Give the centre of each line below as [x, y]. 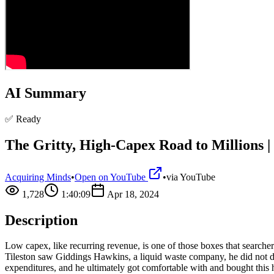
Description [41, 220]
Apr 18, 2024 [133, 194]
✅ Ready [23, 119]
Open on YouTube [111, 177]
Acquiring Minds [38, 177]
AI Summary [46, 93]
